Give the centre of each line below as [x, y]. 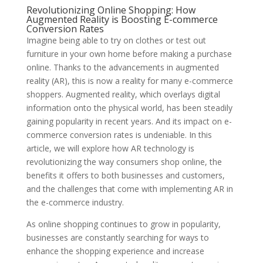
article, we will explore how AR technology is [110, 148]
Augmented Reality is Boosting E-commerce [122, 19]
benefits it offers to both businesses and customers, [125, 175]
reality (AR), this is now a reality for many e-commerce [129, 81]
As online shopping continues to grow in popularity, [123, 224]
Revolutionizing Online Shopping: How [111, 10]
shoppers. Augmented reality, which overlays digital [123, 94]
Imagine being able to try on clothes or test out [116, 40]
